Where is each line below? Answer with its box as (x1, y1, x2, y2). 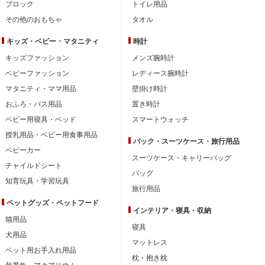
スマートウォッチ (132, 115, 189, 124)
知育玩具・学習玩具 (5, 176, 69, 185)
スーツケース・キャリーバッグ (132, 153, 231, 162)
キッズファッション (5, 53, 69, 62)
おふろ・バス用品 (5, 99, 62, 108)
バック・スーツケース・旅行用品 (133, 137, 240, 146)
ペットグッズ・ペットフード (7, 198, 99, 207)
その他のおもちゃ (5, 15, 62, 24)
